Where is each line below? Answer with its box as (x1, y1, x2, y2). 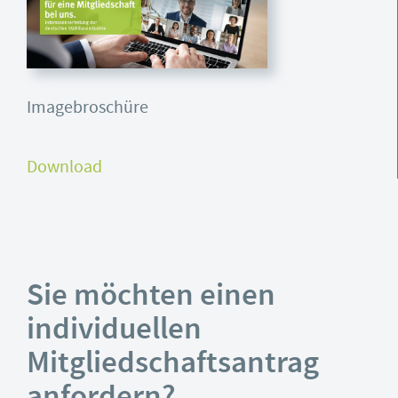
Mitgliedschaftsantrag (27, 341, 319, 390)
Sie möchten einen (27, 274, 275, 322)
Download (27, 155, 102, 179)
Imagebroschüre (27, 96, 148, 119)
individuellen (27, 307, 202, 356)
